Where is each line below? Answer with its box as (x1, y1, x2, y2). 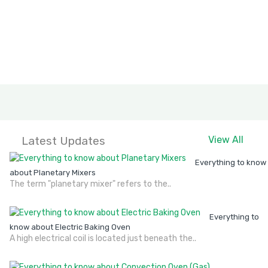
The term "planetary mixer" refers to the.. (10, 179, 171, 189)
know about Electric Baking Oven (10, 223, 130, 232)
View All (208, 134, 243, 145)
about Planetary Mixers (10, 168, 96, 177)
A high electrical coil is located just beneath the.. (10, 233, 196, 243)
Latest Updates (22, 134, 105, 148)
